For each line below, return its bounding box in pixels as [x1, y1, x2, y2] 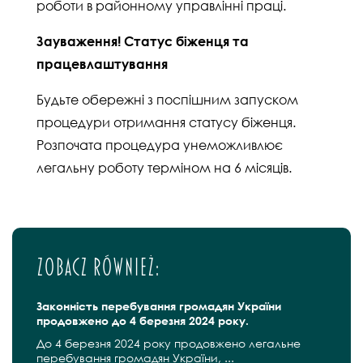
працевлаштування [36, 56, 168, 72]
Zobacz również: [36, 254, 160, 280]
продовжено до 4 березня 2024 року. [36, 314, 249, 327]
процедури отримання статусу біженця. [36, 114, 296, 130]
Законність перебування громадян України [36, 299, 281, 313]
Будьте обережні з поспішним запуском [36, 92, 298, 108]
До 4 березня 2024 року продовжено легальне [36, 336, 301, 350]
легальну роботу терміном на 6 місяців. [36, 160, 292, 176]
